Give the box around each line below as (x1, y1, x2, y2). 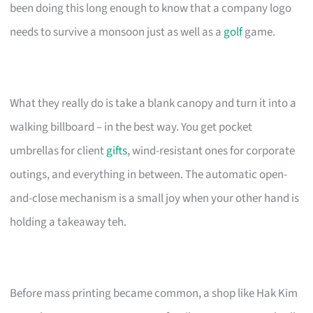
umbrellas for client (10, 142, 107, 159)
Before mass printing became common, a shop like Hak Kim (10, 284, 298, 302)
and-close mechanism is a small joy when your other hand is (10, 189, 300, 207)
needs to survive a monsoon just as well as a (10, 23, 224, 41)
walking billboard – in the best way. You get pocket (10, 118, 253, 136)
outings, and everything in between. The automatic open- (10, 166, 288, 183)
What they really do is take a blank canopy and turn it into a (10, 94, 297, 112)
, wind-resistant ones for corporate (127, 142, 296, 159)
